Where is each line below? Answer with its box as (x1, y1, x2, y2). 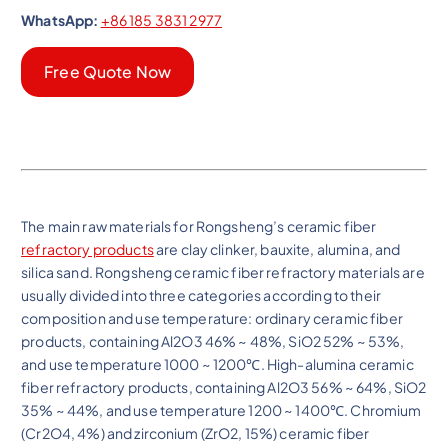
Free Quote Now (44, 61, 172, 82)
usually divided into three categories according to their (21, 285, 381, 304)
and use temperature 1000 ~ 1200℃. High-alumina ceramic (21, 354, 414, 373)
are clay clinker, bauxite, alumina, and (153, 239, 401, 258)
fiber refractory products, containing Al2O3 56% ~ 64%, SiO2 (21, 377, 427, 396)
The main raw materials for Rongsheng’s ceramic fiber (21, 216, 377, 235)
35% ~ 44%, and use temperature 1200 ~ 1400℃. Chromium (21, 400, 422, 419)
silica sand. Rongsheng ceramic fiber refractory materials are (21, 262, 425, 281)
